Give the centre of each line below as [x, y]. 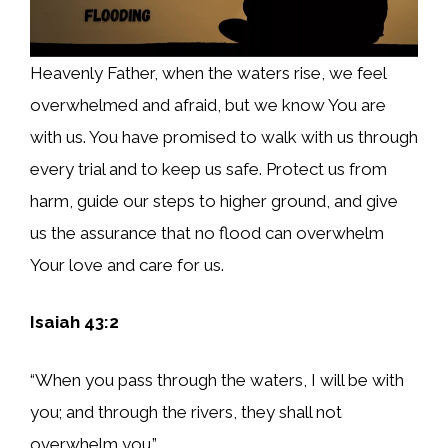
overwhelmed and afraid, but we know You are [208, 104]
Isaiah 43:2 [74, 322]
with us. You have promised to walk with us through [224, 136]
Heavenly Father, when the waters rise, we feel [208, 72]
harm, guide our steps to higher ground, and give [214, 200]
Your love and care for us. [127, 264]
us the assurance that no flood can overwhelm [207, 232]
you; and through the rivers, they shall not [186, 411]
